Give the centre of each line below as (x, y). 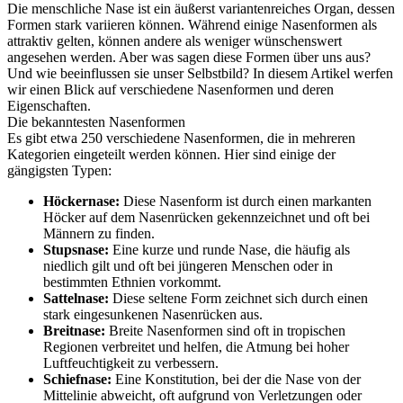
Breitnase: (74, 331)
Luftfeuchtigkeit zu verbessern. (131, 363)
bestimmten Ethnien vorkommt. (132, 282)
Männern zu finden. (99, 233)
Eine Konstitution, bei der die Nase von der (236, 379)
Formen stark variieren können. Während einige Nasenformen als (192, 25)
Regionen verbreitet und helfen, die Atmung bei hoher (196, 347)
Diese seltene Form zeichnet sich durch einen (238, 298)
